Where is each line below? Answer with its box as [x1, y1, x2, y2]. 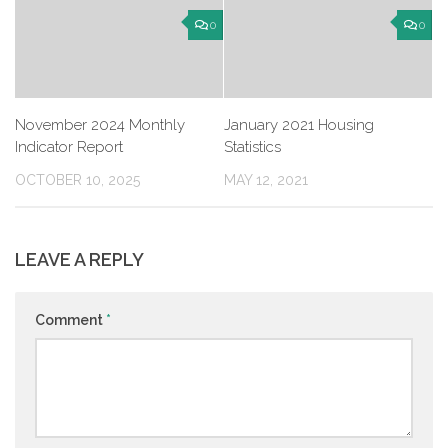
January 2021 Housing [224, 116, 374, 134]
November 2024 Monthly [15, 116, 185, 134]
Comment [35, 312, 106, 329]
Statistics [224, 138, 281, 156]
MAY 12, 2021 [224, 172, 308, 188]
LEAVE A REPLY [15, 249, 144, 271]
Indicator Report [15, 138, 123, 156]
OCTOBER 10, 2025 [15, 172, 140, 188]
